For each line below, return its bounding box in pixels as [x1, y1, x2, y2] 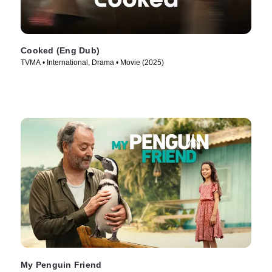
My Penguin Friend [21, 260, 102, 270]
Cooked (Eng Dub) [21, 46, 100, 56]
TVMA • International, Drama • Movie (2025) [21, 58, 164, 67]
